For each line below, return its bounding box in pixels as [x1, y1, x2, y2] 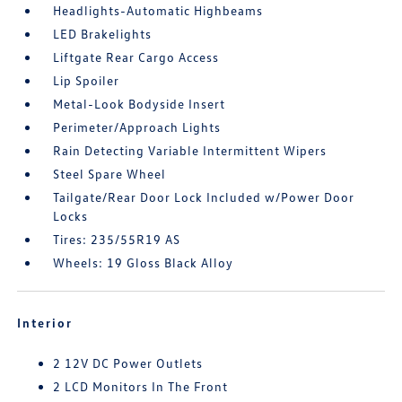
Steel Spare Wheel [53, 166, 167, 182]
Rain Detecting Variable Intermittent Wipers [53, 143, 328, 159]
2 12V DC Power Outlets [53, 355, 204, 371]
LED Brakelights [53, 26, 153, 42]
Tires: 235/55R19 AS [53, 232, 181, 248]
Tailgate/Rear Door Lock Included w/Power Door [53, 189, 355, 205]
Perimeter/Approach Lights [53, 119, 222, 135]
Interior [17, 315, 74, 331]
